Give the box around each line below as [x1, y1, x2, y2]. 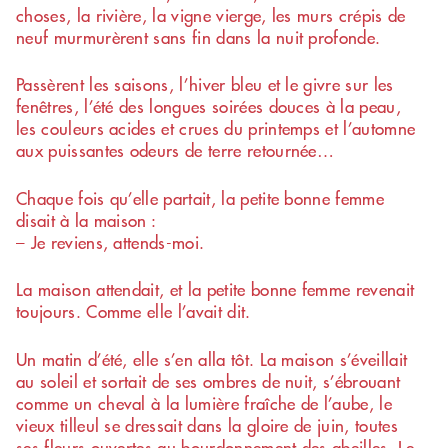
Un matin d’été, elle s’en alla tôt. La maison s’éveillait [16, 346, 408, 371]
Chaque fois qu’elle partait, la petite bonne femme [16, 185, 385, 210]
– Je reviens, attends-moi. [16, 229, 205, 254]
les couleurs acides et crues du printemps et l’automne [16, 116, 416, 141]
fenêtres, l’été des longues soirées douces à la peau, [16, 94, 401, 119]
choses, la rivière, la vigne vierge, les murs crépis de [16, 2, 406, 27]
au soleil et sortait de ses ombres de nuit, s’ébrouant [16, 368, 401, 393]
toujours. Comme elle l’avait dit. [16, 299, 251, 324]
